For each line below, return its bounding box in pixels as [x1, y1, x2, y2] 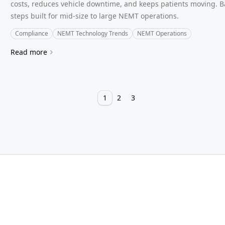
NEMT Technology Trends [57, 29, 129, 38]
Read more [11, 47, 48, 57]
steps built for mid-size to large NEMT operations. [11, 11, 179, 21]
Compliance [15, 29, 49, 38]
